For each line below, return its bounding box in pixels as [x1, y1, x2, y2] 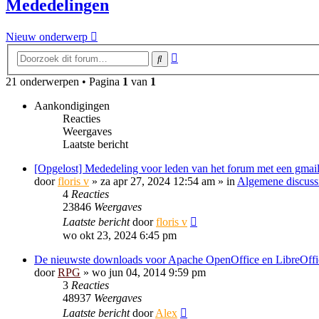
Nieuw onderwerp [6, 31, 88, 43]
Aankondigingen [34, 100, 110, 112]
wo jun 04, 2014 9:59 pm [92, 266, 206, 278]
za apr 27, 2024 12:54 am [100, 175, 215, 187]
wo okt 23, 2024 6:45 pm [63, 229, 177, 241]
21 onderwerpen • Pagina [6, 75, 122, 88]
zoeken [177, 62, 209, 74]
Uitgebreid [177, 49, 225, 61]
